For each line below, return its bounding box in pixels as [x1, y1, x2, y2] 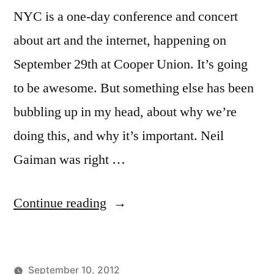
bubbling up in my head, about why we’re [13, 103, 237, 121]
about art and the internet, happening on [13, 32, 226, 50]
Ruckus [106, 218, 147, 235]
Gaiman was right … [13, 151, 125, 169]
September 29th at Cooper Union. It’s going [13, 56, 248, 73]
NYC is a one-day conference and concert [13, 8, 238, 26]
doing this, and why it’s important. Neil [13, 127, 224, 145]
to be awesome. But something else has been [13, 80, 254, 97]
